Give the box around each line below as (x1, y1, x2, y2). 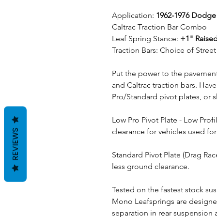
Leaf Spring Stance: (112, 34, 180, 43)
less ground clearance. (112, 162, 191, 171)
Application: (112, 11, 156, 20)
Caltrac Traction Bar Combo (112, 22, 207, 31)
